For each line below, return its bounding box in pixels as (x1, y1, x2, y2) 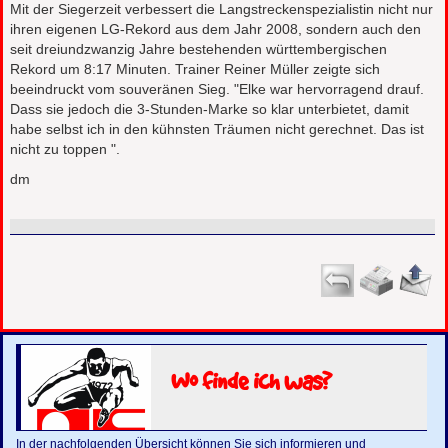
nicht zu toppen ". (10, 141, 121, 158)
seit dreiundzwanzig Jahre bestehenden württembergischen (10, 41, 388, 58)
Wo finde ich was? (171, 365, 333, 396)
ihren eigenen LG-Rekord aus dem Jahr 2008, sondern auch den (10, 21, 422, 38)
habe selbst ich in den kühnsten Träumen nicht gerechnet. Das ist (10, 121, 425, 138)
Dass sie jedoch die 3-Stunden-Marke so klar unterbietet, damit (10, 101, 410, 118)
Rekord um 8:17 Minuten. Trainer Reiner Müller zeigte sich (10, 61, 381, 78)
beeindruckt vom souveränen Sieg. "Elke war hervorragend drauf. (10, 81, 425, 98)
